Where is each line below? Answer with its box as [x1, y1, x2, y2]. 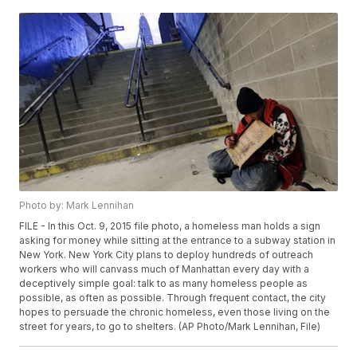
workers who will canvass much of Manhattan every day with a [19, 263, 310, 276]
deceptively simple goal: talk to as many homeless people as [19, 277, 308, 290]
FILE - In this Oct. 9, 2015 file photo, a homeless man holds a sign [19, 220, 321, 233]
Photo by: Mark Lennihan [19, 199, 135, 212]
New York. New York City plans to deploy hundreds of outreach [19, 249, 314, 261]
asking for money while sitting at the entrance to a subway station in [19, 234, 336, 247]
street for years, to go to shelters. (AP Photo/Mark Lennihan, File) [19, 320, 321, 333]
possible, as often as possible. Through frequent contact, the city [19, 292, 327, 304]
